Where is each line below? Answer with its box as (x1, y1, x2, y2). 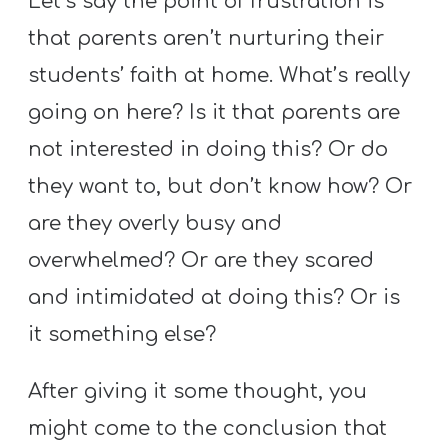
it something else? (28, 323, 217, 347)
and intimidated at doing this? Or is (28, 286, 401, 310)
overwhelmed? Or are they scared (28, 249, 375, 273)
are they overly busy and (28, 212, 283, 236)
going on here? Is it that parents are (28, 101, 401, 125)
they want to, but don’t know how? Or (28, 175, 413, 199)
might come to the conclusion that (28, 417, 388, 441)
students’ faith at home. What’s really (28, 64, 411, 88)
